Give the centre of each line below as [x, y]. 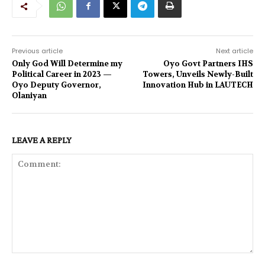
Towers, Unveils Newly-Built [198, 74]
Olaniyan [29, 95]
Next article [234, 51]
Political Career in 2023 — [62, 74]
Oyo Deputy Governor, [56, 85]
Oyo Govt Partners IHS [208, 63]
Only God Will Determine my [67, 63]
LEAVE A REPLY [42, 140]
